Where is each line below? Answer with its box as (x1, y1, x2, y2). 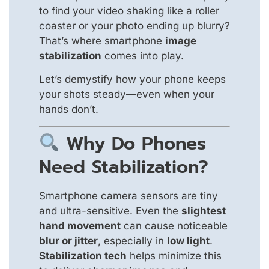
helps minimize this (127, 249, 222, 262)
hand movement (39, 219, 121, 232)
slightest (181, 204, 226, 217)
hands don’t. (39, 103, 98, 116)
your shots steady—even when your (39, 88, 214, 101)
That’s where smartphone (39, 34, 165, 47)
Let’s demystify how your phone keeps (39, 73, 226, 86)
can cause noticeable (121, 219, 228, 232)
